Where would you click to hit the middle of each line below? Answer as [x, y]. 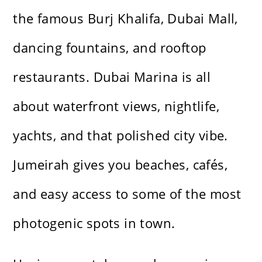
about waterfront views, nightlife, [116, 106]
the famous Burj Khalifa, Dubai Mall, [125, 18]
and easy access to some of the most [127, 194]
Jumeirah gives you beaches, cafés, [120, 165]
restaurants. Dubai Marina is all [112, 77]
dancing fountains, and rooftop [110, 48]
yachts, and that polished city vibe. [120, 135]
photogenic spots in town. [94, 223]
